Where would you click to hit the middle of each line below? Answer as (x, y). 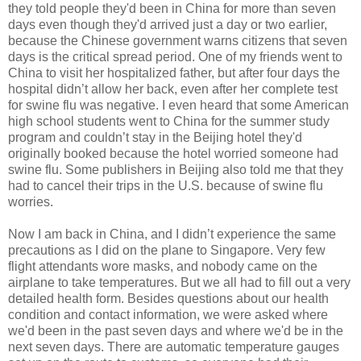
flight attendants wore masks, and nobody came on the (163, 266)
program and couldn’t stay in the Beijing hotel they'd (155, 137)
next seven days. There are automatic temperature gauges (174, 346)
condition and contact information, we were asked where (168, 314)
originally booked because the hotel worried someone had (173, 153)
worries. (31, 201)
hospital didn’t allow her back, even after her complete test (173, 89)
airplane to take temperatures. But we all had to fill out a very (179, 282)
